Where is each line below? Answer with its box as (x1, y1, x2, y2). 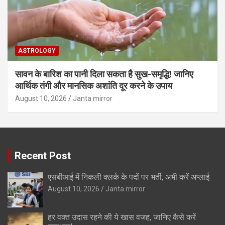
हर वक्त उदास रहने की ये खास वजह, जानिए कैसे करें (48, 212, 196, 222)
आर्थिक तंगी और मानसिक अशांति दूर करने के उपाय (15, 80, 172, 91)
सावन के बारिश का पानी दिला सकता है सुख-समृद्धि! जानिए (15, 69, 193, 80)
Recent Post (15, 150, 71, 162)
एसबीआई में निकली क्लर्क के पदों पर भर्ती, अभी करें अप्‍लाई (48, 172, 209, 182)
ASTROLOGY (18, 47, 56, 55)
